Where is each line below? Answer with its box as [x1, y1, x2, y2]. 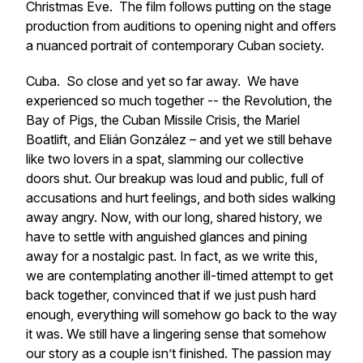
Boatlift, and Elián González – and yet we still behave [26, 131, 332, 147]
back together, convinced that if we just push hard [26, 287, 316, 303]
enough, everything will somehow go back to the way [26, 306, 337, 322]
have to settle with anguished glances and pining [26, 228, 307, 245]
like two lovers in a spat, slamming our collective [26, 151, 304, 167]
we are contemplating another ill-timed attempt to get [26, 267, 333, 284]
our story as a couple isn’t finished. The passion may [26, 345, 331, 361]
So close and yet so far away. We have [63, 73, 299, 89]
